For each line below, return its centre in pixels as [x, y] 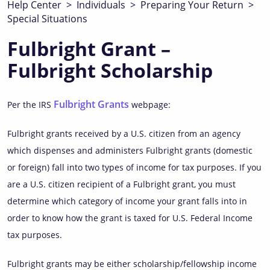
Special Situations [47, 19]
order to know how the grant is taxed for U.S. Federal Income [130, 218]
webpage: [150, 105]
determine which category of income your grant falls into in [127, 201]
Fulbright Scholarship [110, 70]
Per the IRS [30, 105]
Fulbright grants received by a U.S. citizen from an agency [124, 133]
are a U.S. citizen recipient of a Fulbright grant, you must [121, 184]
